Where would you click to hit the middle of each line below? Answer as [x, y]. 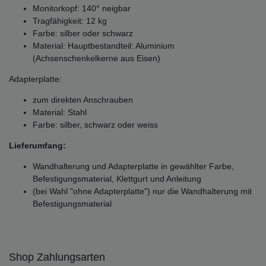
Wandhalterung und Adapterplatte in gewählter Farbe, [133, 167]
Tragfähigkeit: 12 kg [70, 21]
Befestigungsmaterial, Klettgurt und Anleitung [117, 179]
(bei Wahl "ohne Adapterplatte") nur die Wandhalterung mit [142, 191]
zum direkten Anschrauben [83, 100]
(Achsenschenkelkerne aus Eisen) [96, 58]
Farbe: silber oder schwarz [83, 34]
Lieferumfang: [37, 146]
